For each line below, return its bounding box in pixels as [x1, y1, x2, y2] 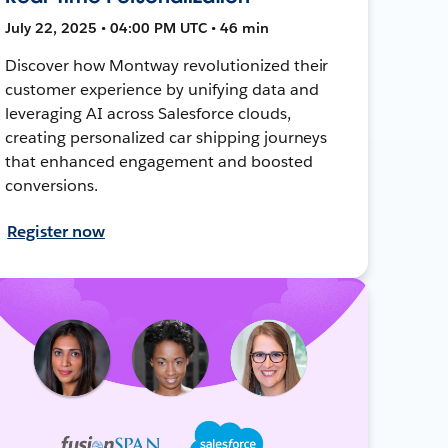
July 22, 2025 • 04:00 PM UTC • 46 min [5, 18, 270, 37]
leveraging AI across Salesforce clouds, [5, 102, 291, 124]
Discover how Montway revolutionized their [5, 54, 329, 76]
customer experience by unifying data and [5, 78, 319, 100]
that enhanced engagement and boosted [5, 150, 313, 172]
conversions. [5, 174, 99, 196]
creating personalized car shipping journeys [5, 126, 328, 148]
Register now [7, 220, 105, 242]
